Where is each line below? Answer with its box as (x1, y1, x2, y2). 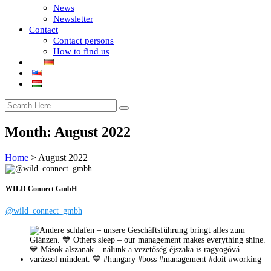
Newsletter (53, 14, 93, 24)
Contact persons (53, 36, 114, 45)
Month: (5, 123, 54, 140)
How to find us (53, 47, 109, 56)
